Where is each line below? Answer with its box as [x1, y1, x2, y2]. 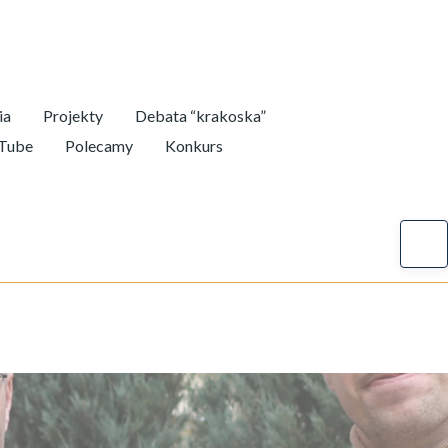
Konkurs [165, 136, 223, 155]
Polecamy [65, 136, 133, 155]
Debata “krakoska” [135, 106, 266, 125]
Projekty [43, 106, 103, 125]
